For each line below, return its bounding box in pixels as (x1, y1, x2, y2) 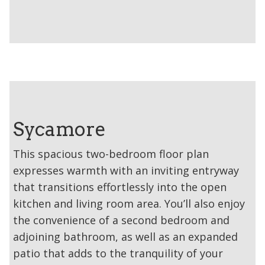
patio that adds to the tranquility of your (13, 245, 223, 260)
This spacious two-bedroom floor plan (13, 146, 209, 161)
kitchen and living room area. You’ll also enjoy (13, 196, 245, 211)
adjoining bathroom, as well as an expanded (13, 229, 238, 244)
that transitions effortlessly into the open (13, 179, 227, 194)
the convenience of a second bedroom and (13, 212, 230, 227)
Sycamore (13, 117, 106, 141)
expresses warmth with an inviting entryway (13, 163, 239, 177)
